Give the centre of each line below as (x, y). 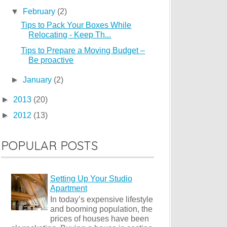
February (40, 11)
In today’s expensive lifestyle (101, 200)
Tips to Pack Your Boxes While (76, 25)
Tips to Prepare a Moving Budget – (83, 50)
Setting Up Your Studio (91, 179)
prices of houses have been (99, 219)
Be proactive (51, 60)
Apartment (68, 188)
